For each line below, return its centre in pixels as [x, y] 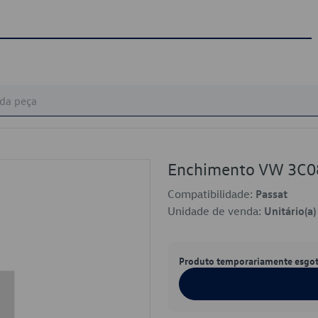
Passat [272, 194]
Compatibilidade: [212, 194]
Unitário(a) [290, 211]
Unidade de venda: [216, 211]
